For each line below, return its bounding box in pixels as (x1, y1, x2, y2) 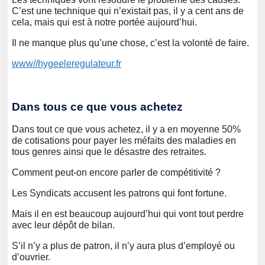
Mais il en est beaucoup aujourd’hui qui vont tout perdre (12, 208, 244, 219)
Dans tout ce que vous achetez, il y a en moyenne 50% (12, 124, 241, 134)
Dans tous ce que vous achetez (12, 100, 183, 113)
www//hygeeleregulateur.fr (12, 58, 121, 69)
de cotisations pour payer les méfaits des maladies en (12, 135, 236, 146)
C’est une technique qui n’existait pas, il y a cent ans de (12, 5, 244, 16)
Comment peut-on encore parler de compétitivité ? (12, 167, 221, 177)
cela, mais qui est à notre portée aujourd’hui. (12, 17, 197, 27)
